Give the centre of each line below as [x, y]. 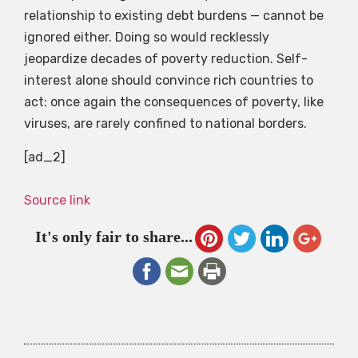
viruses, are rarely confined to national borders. [165, 124]
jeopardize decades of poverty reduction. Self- [166, 59]
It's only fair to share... [113, 237]
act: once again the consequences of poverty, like [174, 102]
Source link [57, 200]
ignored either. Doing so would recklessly [147, 38]
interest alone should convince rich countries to [169, 81]
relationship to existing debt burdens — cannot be [174, 16]
